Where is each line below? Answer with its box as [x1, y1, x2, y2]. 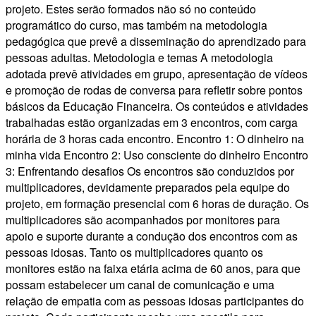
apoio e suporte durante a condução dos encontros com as [6, 228, 298, 245]
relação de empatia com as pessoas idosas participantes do [6, 293, 304, 310]
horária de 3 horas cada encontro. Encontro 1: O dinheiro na [6, 130, 304, 147]
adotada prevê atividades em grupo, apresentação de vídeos [6, 66, 308, 83]
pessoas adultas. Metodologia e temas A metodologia [6, 49, 273, 66]
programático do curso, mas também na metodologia [6, 17, 267, 34]
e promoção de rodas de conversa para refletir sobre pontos [6, 82, 303, 99]
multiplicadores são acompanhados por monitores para [6, 212, 280, 229]
